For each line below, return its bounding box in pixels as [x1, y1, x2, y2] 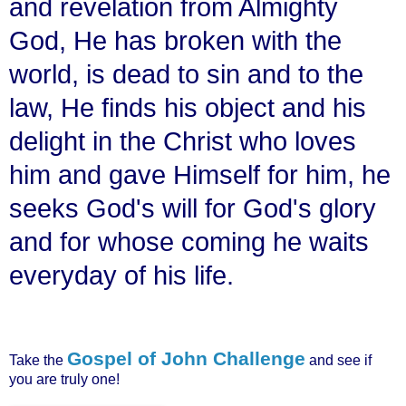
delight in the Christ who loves [9, 126, 356, 156]
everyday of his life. [9, 260, 234, 290]
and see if [305, 352, 372, 368]
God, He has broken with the [9, 25, 342, 55]
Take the [9, 352, 67, 368]
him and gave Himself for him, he [9, 159, 391, 189]
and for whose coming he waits [9, 227, 369, 256]
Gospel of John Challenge [67, 347, 305, 369]
